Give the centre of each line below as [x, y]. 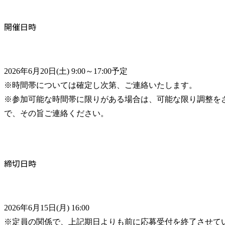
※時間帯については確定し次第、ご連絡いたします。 [100, 85]
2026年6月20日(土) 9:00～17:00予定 [66, 71]
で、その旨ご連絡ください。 [56, 114]
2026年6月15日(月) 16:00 [47, 208]
